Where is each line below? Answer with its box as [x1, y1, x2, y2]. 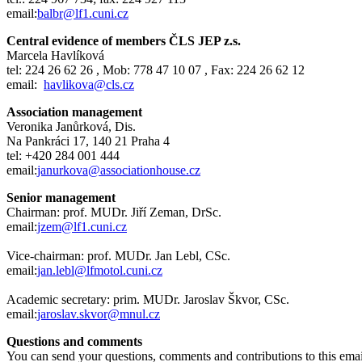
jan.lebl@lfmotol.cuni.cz [37, 263, 162, 277]
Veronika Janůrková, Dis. [6, 119, 139, 133]
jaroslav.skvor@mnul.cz [37, 306, 160, 321]
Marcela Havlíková [6, 48, 104, 62]
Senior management [6, 190, 116, 204]
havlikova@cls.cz [44, 77, 134, 91]
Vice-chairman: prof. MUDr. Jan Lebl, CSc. [6, 248, 234, 263]
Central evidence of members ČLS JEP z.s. [6, 33, 241, 48]
